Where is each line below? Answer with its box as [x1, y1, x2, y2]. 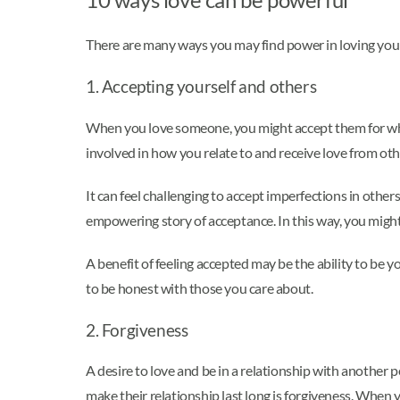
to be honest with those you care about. [86, 279, 316, 296]
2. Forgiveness [86, 320, 191, 340]
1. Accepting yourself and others [86, 76, 320, 96]
